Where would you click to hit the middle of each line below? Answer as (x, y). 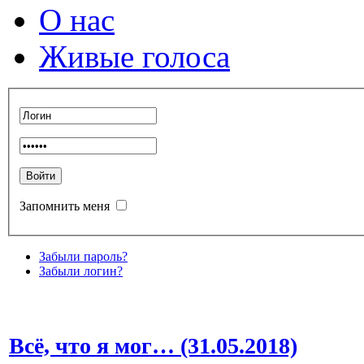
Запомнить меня (65, 206)
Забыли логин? (81, 271)
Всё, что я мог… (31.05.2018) (153, 345)
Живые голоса (134, 56)
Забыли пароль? (83, 256)
